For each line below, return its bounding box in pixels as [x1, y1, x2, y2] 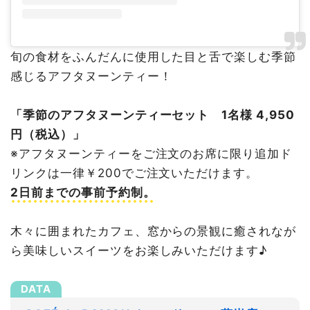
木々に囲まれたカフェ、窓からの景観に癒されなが [10, 224, 297, 239]
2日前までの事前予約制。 [10, 185, 156, 200]
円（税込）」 [10, 127, 85, 142]
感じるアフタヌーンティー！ [10, 69, 172, 84]
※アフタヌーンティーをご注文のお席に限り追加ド [10, 147, 293, 161]
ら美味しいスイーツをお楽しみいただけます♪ [10, 244, 268, 258]
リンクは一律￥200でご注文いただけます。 [10, 166, 259, 181]
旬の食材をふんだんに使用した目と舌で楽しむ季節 [10, 50, 297, 64]
